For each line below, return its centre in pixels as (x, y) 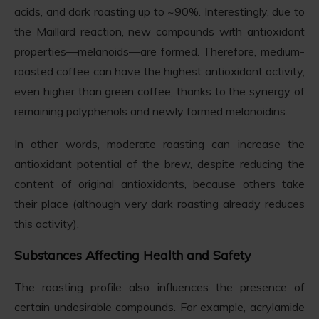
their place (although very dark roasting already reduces (159, 204)
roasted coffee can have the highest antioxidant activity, (159, 72)
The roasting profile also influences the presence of (159, 287)
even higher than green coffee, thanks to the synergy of (159, 91)
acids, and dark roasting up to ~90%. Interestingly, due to (159, 12)
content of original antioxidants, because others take (159, 184)
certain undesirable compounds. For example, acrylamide (159, 307)
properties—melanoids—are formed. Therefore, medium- (159, 52)
